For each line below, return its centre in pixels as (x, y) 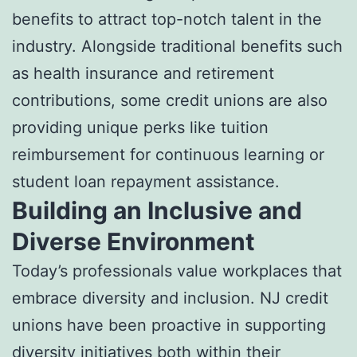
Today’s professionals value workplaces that (177, 271)
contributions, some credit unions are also (170, 100)
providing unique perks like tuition (140, 127)
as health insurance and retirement (143, 73)
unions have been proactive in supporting (169, 325)
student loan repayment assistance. (146, 181)
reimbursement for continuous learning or (168, 154)
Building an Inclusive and (157, 210)
